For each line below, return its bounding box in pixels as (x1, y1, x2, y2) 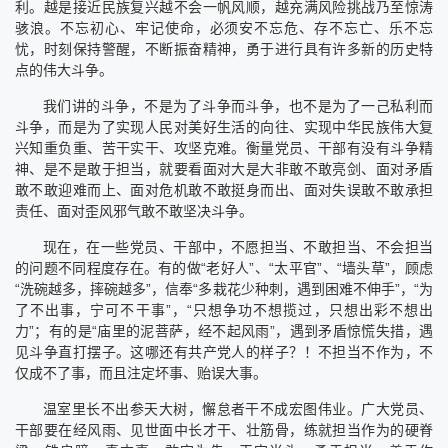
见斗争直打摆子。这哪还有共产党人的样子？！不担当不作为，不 (15, 343, 433, 360)
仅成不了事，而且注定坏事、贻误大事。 (15, 364, 267, 381)
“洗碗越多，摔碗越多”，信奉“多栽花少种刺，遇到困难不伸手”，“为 (15, 280, 433, 297)
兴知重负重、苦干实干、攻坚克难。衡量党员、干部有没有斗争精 (15, 139, 433, 156)
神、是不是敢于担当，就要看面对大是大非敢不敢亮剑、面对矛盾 (15, 160, 433, 177)
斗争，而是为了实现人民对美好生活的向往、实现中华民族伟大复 (15, 118, 433, 135)
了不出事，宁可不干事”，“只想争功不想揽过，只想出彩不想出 (15, 301, 433, 318)
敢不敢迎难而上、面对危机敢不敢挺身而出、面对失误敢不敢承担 (15, 181, 433, 198)
